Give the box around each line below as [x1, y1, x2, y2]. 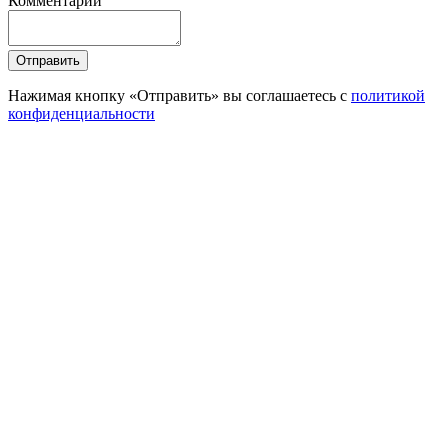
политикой [351, 86, 425, 104]
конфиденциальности [8, 104, 155, 122]
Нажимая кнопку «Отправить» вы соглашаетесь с [8, 86, 351, 104]
